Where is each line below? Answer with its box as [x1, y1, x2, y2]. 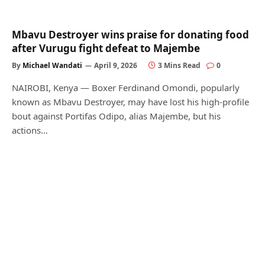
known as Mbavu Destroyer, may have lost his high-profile [12, 95, 249, 108]
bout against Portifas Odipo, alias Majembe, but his [12, 109, 221, 122]
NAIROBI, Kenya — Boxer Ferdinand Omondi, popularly [12, 81, 240, 93]
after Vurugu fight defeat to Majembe [12, 41, 200, 55]
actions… [12, 124, 48, 136]
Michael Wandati [22, 60, 82, 70]
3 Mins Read [158, 60, 201, 70]
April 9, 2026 [94, 60, 137, 70]
